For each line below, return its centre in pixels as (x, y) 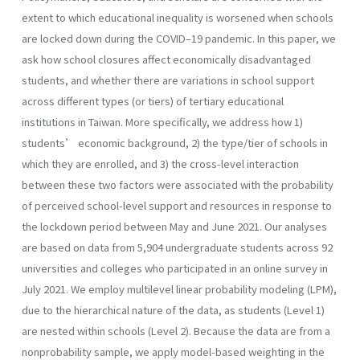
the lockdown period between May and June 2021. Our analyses (174, 226)
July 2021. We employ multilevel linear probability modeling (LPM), (179, 288)
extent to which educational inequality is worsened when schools (178, 17)
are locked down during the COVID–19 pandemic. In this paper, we (179, 38)
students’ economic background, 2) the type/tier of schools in (175, 142)
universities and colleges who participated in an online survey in (175, 268)
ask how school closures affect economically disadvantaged (166, 59)
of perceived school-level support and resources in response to (177, 205)
